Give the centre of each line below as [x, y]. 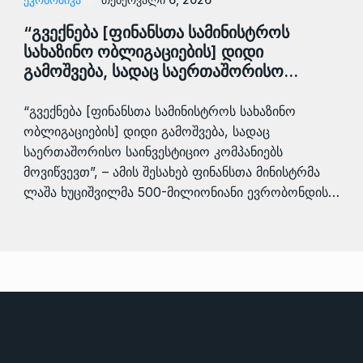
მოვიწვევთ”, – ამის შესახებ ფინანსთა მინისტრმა [172, 172]
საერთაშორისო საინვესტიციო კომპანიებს [153, 152]
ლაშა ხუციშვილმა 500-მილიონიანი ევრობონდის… [181, 192]
